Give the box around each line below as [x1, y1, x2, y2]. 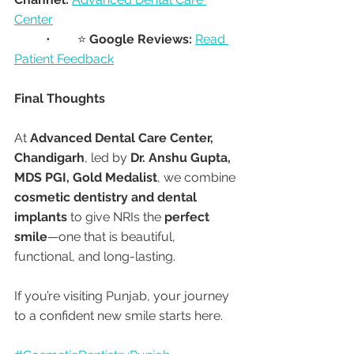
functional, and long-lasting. [14, 249, 175, 265]
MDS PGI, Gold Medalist [14, 170, 157, 186]
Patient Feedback [14, 51, 114, 67]
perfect [164, 209, 213, 225]
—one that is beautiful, [47, 229, 179, 245]
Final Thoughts [14, 91, 105, 107]
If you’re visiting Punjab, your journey [14, 288, 232, 304]
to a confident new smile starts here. [14, 308, 223, 324]
